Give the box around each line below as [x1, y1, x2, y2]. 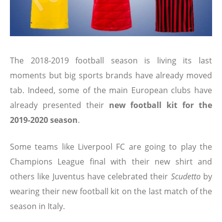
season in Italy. [10, 201, 65, 212]
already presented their [10, 100, 109, 111]
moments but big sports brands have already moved [10, 70, 212, 81]
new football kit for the [109, 100, 213, 111]
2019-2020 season [10, 114, 78, 126]
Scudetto [170, 171, 201, 182]
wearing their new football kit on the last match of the [10, 186, 212, 197]
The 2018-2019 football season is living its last [10, 55, 212, 66]
